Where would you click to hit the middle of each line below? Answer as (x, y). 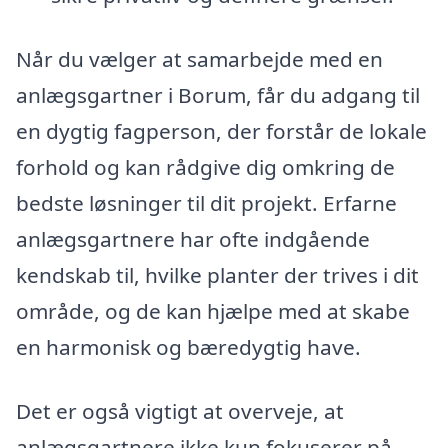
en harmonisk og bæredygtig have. (188, 346)
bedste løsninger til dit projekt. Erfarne (206, 202)
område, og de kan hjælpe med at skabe (213, 310)
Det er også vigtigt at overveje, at (180, 410)
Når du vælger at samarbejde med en (199, 58)
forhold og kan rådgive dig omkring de (205, 166)
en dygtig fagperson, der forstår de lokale (221, 130)
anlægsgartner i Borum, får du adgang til (218, 94)
